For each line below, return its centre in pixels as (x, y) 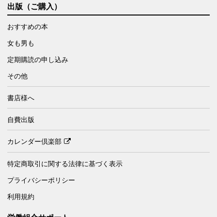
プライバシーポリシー (41, 180)
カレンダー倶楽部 (34, 141)
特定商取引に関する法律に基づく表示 (65, 163)
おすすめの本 (28, 26)
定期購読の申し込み (38, 59)
